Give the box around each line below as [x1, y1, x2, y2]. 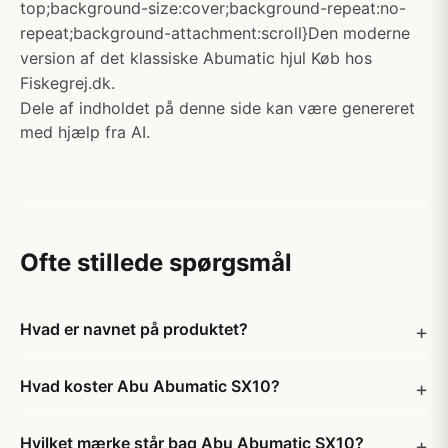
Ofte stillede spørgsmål [20, 248, 292, 277]
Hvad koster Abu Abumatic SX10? [20, 376, 280, 396]
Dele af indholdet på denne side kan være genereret [20, 98, 415, 118]
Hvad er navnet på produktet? [20, 319, 248, 339]
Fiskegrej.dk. [20, 73, 115, 93]
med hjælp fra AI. [20, 122, 150, 142]
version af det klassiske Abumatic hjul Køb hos [20, 48, 372, 68]
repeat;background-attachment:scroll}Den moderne [20, 23, 410, 43]
